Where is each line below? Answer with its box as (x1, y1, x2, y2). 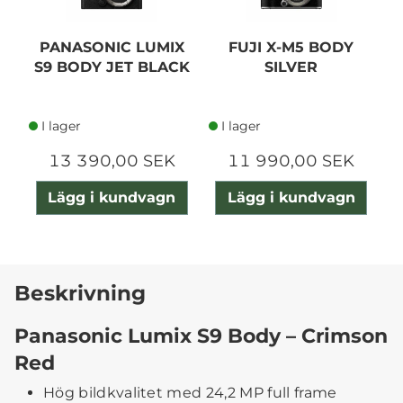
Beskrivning (14, 279, 146, 306)
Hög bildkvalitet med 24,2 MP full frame (43, 383, 337, 401)
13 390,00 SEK (48, 150, 175, 171)
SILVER (264, 58, 318, 76)
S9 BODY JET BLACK (33, 58, 190, 76)
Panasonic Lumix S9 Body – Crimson (14, 323, 388, 347)
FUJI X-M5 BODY (228, 38, 354, 56)
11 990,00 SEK (228, 150, 355, 171)
